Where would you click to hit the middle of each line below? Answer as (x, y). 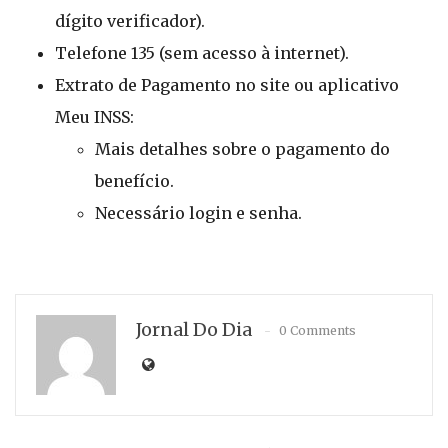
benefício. (134, 181)
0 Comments (317, 330)
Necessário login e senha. (198, 213)
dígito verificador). (130, 21)
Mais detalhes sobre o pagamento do (242, 149)
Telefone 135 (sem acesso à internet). (202, 53)
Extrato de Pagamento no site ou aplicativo (227, 85)
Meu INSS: (94, 117)
